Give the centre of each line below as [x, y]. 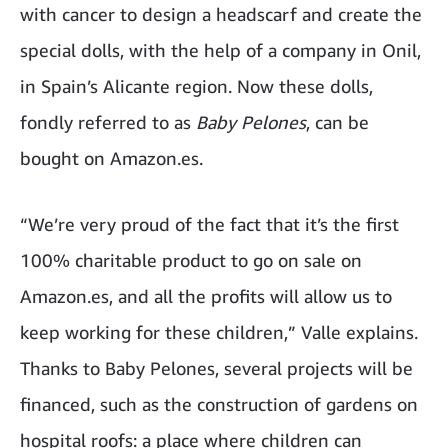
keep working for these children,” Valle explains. [219, 332]
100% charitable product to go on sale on [191, 260]
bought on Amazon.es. [111, 158]
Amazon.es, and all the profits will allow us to [206, 296]
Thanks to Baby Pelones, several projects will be [216, 368]
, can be [337, 122]
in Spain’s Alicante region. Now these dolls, [196, 86]
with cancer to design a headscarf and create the [221, 14]
